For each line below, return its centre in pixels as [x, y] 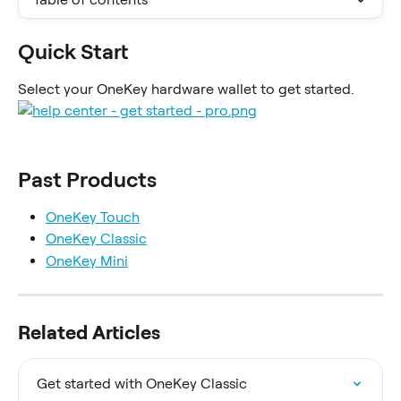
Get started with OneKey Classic [142, 384]
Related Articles [89, 333]
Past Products [87, 179]
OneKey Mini [87, 260]
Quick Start [73, 51]
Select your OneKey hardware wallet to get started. [186, 89]
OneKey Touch [93, 217]
